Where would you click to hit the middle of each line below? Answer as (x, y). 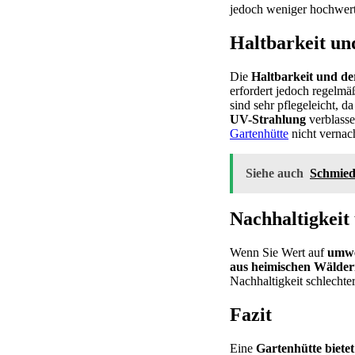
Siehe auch (275, 173)
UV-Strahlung (268, 119)
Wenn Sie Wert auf (279, 253)
